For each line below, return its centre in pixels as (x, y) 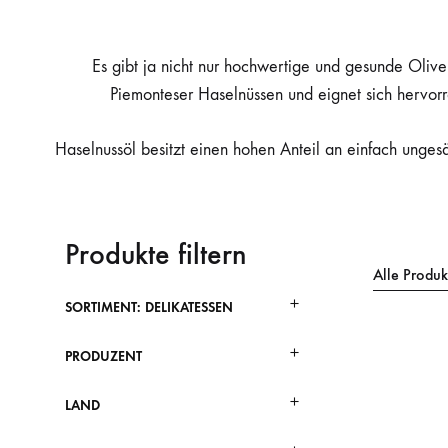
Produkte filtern (156, 254)
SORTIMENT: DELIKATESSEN (149, 307)
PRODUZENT (103, 356)
